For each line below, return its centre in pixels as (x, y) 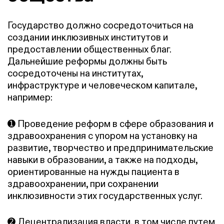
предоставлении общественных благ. (89, 49)
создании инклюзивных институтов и (88, 37)
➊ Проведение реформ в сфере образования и (110, 123)
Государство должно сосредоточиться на (100, 25)
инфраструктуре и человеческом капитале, (102, 85)
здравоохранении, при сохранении (83, 183)
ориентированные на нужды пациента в (93, 171)
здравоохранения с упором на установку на (102, 135)
